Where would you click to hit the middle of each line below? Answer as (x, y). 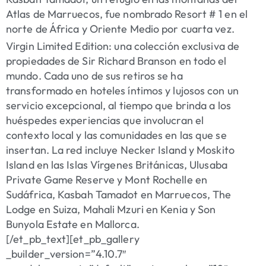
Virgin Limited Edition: (59, 46)
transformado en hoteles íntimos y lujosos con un (122, 91)
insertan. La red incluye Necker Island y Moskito (120, 150)
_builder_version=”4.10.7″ (66, 254)
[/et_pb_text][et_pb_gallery (73, 239)
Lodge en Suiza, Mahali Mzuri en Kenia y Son (111, 210)
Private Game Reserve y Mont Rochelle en (107, 180)
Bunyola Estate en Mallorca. (73, 224)
